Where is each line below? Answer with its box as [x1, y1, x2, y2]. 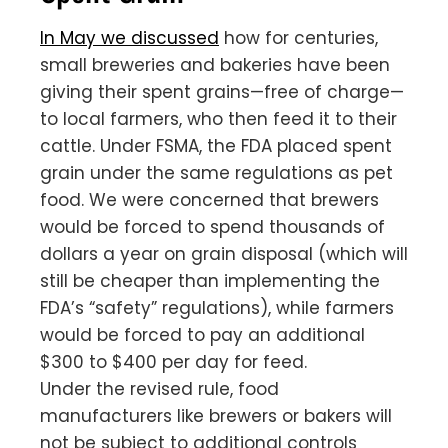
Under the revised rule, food [40, 376, 279, 401]
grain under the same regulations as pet [40, 160, 393, 185]
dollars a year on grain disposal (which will [40, 241, 408, 266]
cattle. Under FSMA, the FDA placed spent [40, 133, 392, 158]
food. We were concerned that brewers [40, 187, 379, 212]
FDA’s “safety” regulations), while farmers [40, 295, 394, 320]
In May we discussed [40, 25, 219, 50]
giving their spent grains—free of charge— [40, 79, 404, 104]
